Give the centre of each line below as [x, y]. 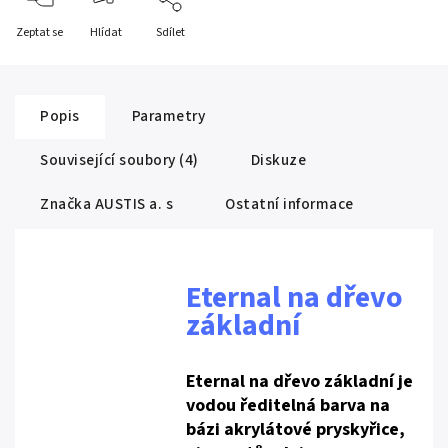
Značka [65, 204]
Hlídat [105, 32]
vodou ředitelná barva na [288, 405]
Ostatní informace [289, 204]
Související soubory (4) [119, 160]
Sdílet [170, 32]
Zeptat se [39, 32]
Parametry [168, 116]
